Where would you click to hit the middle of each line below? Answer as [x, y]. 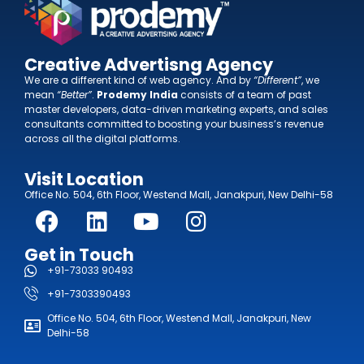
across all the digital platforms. [102, 138]
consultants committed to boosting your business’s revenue [174, 123]
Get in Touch [79, 254]
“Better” [74, 94]
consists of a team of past [245, 94]
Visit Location [84, 180]
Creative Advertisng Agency [149, 64]
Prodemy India [137, 94]
